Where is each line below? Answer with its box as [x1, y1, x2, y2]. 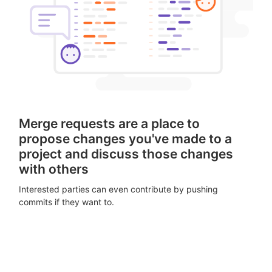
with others [19, 161, 89, 177]
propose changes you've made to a [19, 131, 232, 146]
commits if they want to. [19, 196, 114, 207]
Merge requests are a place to [19, 115, 200, 131]
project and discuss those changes [19, 146, 233, 161]
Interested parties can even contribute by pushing [19, 183, 218, 194]
